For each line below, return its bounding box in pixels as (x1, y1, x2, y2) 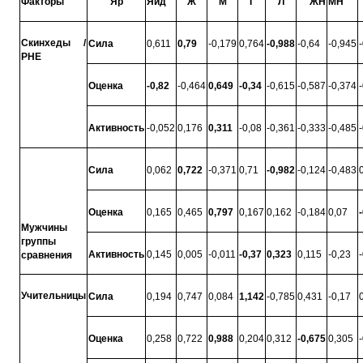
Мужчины (20, 221, 67, 233)
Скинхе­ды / (20, 36, 87, 49)
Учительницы (20, 289, 86, 301)
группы (20, 235, 56, 247)
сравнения (20, 249, 72, 261)
